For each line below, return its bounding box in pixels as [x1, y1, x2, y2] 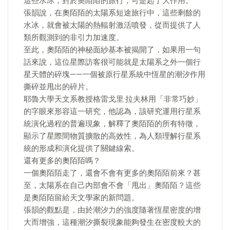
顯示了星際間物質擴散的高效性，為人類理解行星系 [24, 131, 201, 141]
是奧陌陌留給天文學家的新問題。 [24, 193, 139, 202]
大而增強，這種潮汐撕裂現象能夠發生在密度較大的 [24, 218, 201, 227]
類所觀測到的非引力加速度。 [24, 33, 124, 42]
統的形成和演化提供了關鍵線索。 [24, 144, 139, 153]
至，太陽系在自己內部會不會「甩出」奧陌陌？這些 [24, 181, 201, 190]
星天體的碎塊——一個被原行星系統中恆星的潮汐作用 [24, 70, 205, 79]
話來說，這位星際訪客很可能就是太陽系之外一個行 [24, 57, 201, 67]
